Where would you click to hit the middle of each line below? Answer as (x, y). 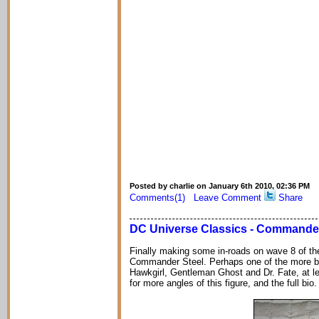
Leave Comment (228, 198)
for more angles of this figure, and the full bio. (223, 283)
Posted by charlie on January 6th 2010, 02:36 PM (220, 186)
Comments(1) (157, 198)
